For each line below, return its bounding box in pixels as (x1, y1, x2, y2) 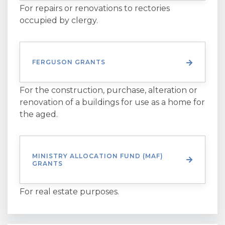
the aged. (20, 109, 58, 119)
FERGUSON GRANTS (32, 58, 105, 66)
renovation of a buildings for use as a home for (20, 97, 205, 107)
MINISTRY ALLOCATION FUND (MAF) (32, 152, 163, 160)
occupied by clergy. (20, 16, 98, 25)
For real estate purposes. (20, 187, 119, 196)
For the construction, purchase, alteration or (20, 85, 197, 95)
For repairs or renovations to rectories (20, 4, 170, 13)
